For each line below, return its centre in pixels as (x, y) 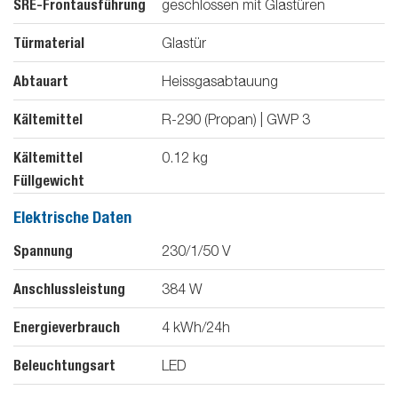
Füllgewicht (49, 181)
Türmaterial (49, 44)
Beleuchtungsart (64, 365)
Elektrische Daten (72, 218)
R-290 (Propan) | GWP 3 (236, 119)
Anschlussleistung (69, 289)
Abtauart (41, 82)
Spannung (43, 251)
